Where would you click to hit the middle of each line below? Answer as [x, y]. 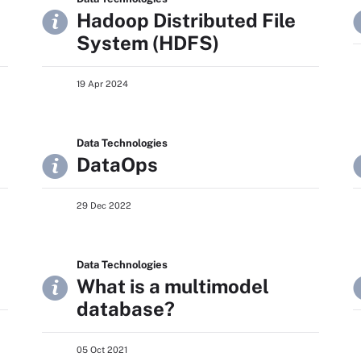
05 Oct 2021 [102, 350]
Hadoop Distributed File [186, 20]
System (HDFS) [148, 43]
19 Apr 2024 [102, 84]
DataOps [117, 164]
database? [126, 309]
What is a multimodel [173, 286]
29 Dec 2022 [104, 205]
